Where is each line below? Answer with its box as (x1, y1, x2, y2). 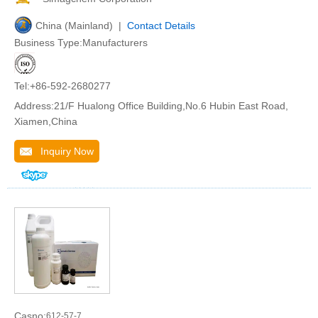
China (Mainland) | (35, 20, 127, 31)
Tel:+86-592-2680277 (14, 80, 111, 92)
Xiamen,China (14, 116, 77, 127)
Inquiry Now (32, 146, 94, 157)
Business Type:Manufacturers (14, 37, 148, 48)
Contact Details (127, 20, 195, 31)
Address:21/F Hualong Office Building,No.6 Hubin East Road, (14, 100, 288, 111)
